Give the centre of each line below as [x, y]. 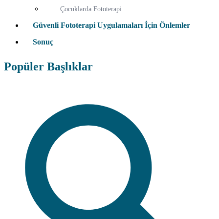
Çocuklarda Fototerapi [91, 9]
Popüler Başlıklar [48, 67]
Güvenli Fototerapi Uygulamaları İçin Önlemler [111, 25]
